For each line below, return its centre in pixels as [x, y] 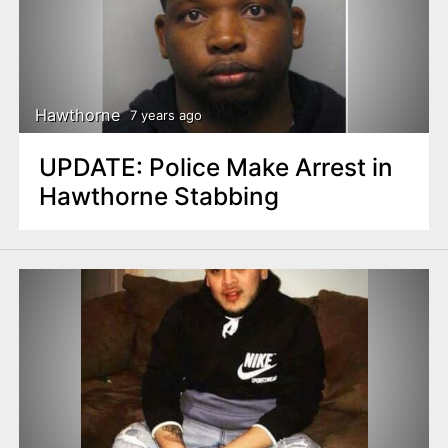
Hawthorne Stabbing [158, 195]
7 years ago [165, 115]
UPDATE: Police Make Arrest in [215, 166]
